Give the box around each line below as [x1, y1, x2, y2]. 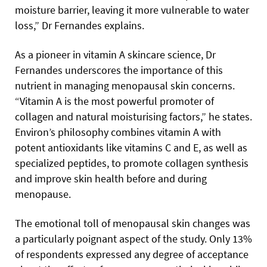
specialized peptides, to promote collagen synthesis [15, 156, 249, 170]
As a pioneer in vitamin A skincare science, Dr [15, 48, 216, 62]
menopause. [15, 187, 71, 201]
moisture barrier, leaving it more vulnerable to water [15, 3, 249, 17]
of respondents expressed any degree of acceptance [15, 247, 249, 262]
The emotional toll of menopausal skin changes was [15, 216, 250, 231]
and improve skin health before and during [15, 172, 207, 186]
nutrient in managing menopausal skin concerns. [15, 79, 235, 93]
